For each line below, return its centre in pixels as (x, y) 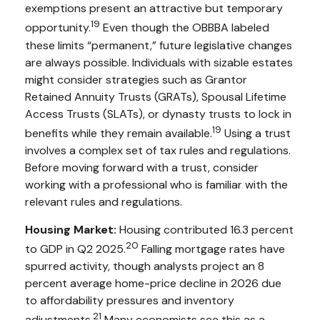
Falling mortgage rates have (212, 249)
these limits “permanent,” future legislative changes (159, 45)
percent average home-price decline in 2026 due (153, 284)
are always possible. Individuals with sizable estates (159, 62)
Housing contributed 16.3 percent (205, 230)
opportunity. (58, 28)
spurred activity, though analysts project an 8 (145, 266)
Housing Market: (71, 230)
